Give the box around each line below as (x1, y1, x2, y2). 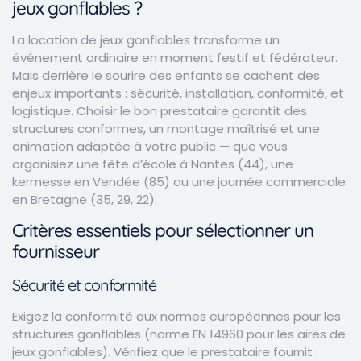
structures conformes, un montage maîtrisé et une (12, 120, 320, 137)
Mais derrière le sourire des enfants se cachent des (12, 67, 320, 84)
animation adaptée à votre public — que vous (12, 138, 288, 155)
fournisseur (12, 240, 99, 263)
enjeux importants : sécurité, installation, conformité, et (12, 85, 344, 102)
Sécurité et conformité (12, 275, 156, 296)
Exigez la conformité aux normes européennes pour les (12, 308, 341, 326)
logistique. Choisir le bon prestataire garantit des (12, 102, 307, 119)
